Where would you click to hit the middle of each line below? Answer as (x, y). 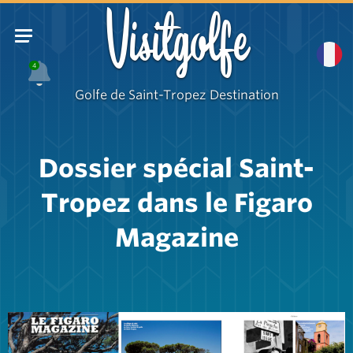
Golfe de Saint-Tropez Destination (176, 95)
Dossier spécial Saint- (176, 168)
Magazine (176, 238)
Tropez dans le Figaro (176, 203)
